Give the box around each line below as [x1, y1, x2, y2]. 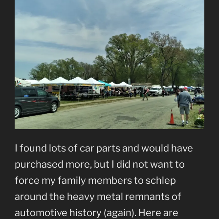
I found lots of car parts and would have [15, 142, 193, 154]
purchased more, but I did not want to [15, 158, 185, 170]
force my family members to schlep [15, 174, 176, 186]
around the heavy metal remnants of [15, 190, 181, 202]
